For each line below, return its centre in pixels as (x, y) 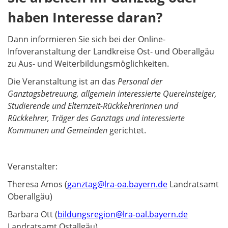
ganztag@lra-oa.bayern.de (117, 184)
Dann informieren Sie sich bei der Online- (87, 39)
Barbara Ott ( (33, 214)
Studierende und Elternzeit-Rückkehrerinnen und (93, 106)
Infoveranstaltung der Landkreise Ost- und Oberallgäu (111, 51)
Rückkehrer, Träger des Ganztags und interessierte (96, 118)
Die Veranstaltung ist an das (63, 82)
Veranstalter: (33, 166)
